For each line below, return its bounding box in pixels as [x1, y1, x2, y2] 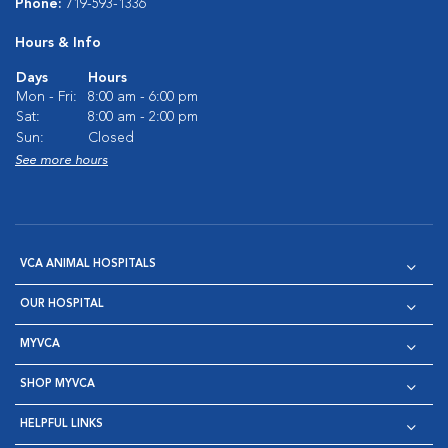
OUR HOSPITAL [20, 299, 104, 310]
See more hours [15, 154, 108, 167]
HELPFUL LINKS [20, 419, 103, 430]
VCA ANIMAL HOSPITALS [20, 259, 156, 270]
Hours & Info [15, 36, 101, 50]
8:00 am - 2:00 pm [88, 110, 198, 124]
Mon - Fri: [16, 90, 77, 104]
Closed [88, 131, 134, 145]
